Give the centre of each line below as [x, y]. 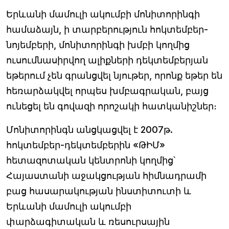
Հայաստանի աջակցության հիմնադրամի [106, 176]
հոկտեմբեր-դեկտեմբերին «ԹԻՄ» [86, 145]
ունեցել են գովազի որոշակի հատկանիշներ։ [111, 106]
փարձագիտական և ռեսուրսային [88, 222]
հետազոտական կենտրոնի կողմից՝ [91, 160]
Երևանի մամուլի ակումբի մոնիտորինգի [103, 14]
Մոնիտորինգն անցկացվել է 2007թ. [89, 130]
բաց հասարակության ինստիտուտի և [99, 191]
